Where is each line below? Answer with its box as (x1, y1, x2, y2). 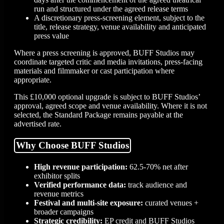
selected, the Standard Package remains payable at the (14, 110, 183, 119)
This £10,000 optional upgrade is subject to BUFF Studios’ (14, 92, 200, 101)
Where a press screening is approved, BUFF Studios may (14, 48, 194, 57)
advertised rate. (14, 119, 61, 128)
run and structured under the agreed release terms (34, 4, 188, 13)
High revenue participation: (34, 162, 127, 171)
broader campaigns (34, 207, 93, 216)
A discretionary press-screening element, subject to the (34, 13, 204, 22)
